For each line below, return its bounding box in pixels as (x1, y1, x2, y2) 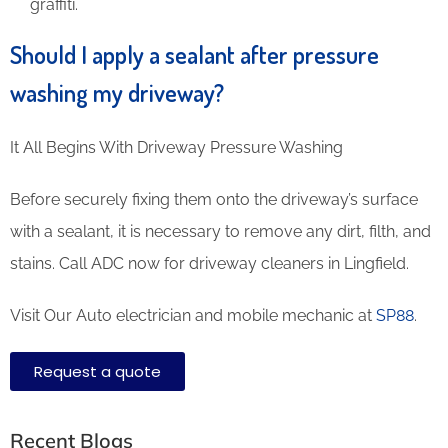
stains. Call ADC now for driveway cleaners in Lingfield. (10, 253, 409, 273)
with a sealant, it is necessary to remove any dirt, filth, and (10, 221, 431, 241)
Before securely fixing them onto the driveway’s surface (10, 189, 418, 209)
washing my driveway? (10, 76, 224, 108)
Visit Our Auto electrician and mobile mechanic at (10, 305, 376, 325)
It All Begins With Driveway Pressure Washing (10, 137, 343, 157)
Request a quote (34, 360, 161, 382)
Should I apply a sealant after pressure (10, 38, 379, 70)
